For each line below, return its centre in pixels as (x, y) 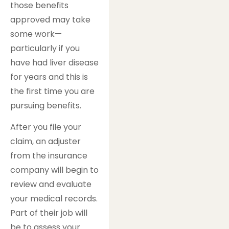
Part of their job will (49, 213)
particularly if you (45, 49)
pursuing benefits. (46, 106)
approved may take (50, 20)
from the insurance (49, 156)
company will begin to (54, 170)
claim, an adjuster (45, 142)
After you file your (46, 127)
